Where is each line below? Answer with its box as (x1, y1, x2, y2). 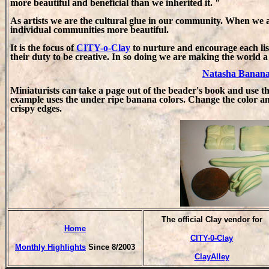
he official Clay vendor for (166, 215, 262, 224)
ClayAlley (194, 252, 229, 261)
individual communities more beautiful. (10, 25, 169, 35)
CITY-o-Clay (76, 43, 130, 53)
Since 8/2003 (86, 243, 135, 252)
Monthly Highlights (15, 243, 86, 252)
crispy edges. (10, 103, 62, 113)
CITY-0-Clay (190, 234, 233, 243)
